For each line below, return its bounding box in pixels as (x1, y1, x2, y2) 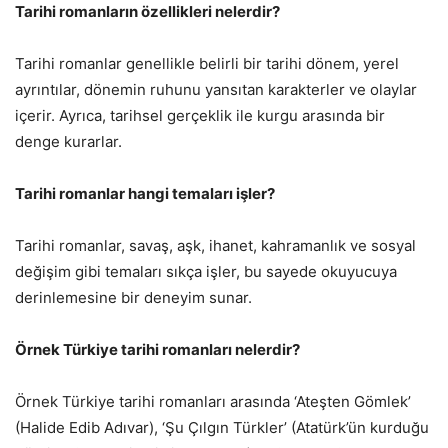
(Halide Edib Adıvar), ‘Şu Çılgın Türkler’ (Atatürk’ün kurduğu (15, 418, 429, 438)
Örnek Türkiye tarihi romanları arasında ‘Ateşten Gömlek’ (15, 392, 411, 412)
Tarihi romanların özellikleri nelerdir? (15, 2, 280, 22)
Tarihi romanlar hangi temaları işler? (15, 184, 275, 204)
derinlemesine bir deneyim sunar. (15, 288, 252, 308)
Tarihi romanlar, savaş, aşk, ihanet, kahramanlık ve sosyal (15, 236, 416, 256)
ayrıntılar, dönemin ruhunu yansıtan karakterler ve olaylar (15, 80, 417, 100)
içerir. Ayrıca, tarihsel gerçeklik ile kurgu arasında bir (15, 106, 385, 126)
